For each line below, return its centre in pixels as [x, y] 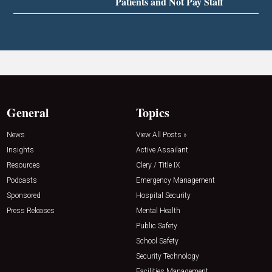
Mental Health [158, 211]
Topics [153, 113]
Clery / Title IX [158, 165]
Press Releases [31, 211]
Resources [24, 165]
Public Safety [157, 226]
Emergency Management [175, 181]
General [28, 113]
